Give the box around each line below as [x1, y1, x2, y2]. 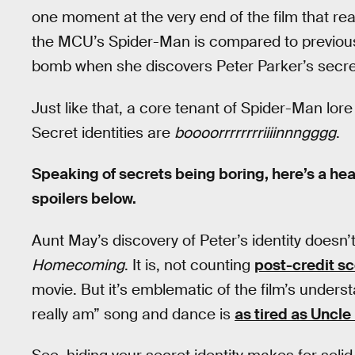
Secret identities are [32, 122, 174, 143]
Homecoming [32, 254, 124, 275]
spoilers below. [32, 189, 136, 209]
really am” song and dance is [32, 303, 235, 324]
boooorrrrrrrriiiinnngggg [174, 122, 336, 143]
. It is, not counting [124, 254, 254, 275]
